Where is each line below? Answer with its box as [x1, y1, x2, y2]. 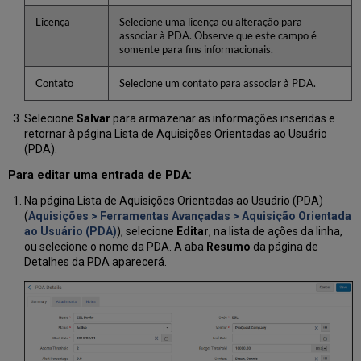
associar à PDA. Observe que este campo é [118, 30, 317, 43]
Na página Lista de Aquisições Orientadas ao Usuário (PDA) [23, 193, 323, 207]
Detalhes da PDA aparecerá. [23, 255, 167, 268]
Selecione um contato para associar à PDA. [118, 77, 316, 90]
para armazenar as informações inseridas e [110, 111, 335, 125]
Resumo [205, 239, 251, 253]
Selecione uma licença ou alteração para [118, 16, 302, 29]
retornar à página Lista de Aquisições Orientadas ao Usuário [23, 127, 327, 140]
